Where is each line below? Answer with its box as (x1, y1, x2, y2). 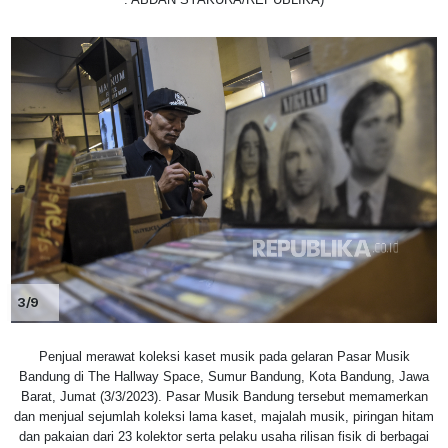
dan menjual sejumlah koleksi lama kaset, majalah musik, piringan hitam (14, 409, 434, 425)
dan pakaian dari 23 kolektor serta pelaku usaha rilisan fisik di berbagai (19, 429, 429, 445)
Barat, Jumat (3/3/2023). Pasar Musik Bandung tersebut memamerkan (20, 389, 428, 405)
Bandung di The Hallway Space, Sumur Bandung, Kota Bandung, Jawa (19, 369, 429, 385)
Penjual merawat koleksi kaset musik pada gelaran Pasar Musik (38, 349, 410, 365)
